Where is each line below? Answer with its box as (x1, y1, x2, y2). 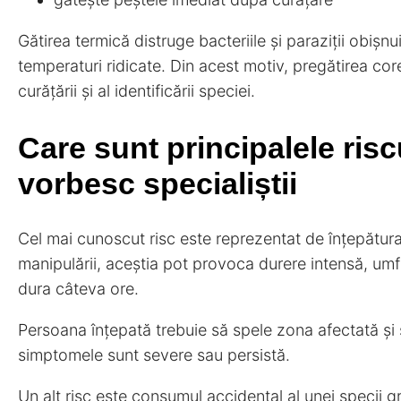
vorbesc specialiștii (18, 166, 297, 200)
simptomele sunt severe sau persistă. (18, 345, 290, 364)
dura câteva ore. (18, 278, 139, 298)
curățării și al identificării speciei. (18, 81, 255, 101)
